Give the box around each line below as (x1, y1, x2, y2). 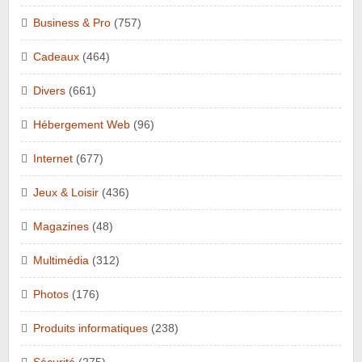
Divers (33, 85, 65, 98)
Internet (33, 153, 73, 166)
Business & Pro (33, 17, 111, 30)
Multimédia (33, 255, 89, 267)
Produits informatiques (33, 322, 148, 335)
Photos (33, 288, 69, 301)
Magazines (33, 221, 89, 234)
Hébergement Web (33, 119, 130, 132)
